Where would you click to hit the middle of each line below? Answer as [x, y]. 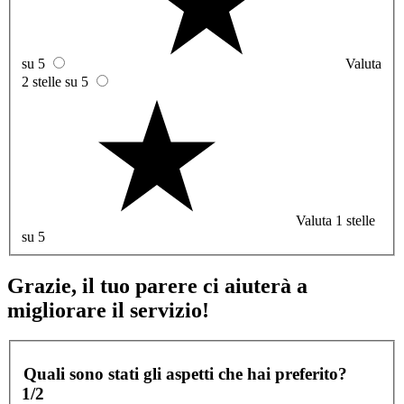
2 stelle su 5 [55, 81]
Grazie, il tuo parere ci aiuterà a [157, 285]
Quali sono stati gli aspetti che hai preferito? [185, 373]
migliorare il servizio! [108, 310]
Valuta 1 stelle [335, 220]
